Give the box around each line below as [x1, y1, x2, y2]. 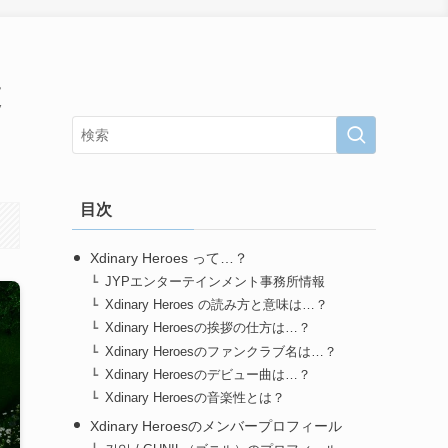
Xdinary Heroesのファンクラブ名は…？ [105, 344, 338, 359]
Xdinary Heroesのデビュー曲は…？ [105, 367, 312, 382]
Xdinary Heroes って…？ [89, 250, 248, 266]
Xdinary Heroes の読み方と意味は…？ [105, 298, 329, 313]
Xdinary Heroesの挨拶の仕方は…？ [105, 321, 312, 336]
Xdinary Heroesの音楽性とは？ [105, 390, 286, 405]
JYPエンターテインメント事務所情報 [105, 275, 326, 290]
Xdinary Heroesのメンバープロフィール [89, 417, 342, 434]
